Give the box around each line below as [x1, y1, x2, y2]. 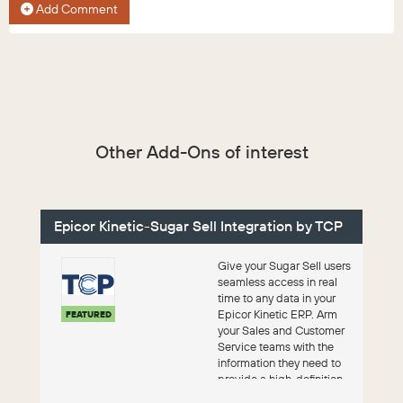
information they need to [217, 355, 341, 371]
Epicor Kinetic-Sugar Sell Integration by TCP [54, 217, 343, 236]
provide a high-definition [217, 372, 343, 387]
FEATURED [65, 309, 112, 321]
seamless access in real [217, 274, 337, 290]
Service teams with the [217, 339, 334, 354]
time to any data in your [217, 291, 336, 306]
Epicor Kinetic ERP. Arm [217, 307, 337, 322]
